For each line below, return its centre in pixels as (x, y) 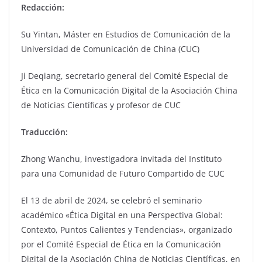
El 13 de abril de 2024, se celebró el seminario (111, 200)
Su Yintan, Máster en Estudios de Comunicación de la (126, 34)
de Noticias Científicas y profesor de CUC (101, 105)
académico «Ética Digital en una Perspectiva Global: (122, 215)
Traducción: (44, 132)
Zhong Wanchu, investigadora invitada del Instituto (121, 159)
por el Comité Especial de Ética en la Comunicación (121, 244)
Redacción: (43, 7)
